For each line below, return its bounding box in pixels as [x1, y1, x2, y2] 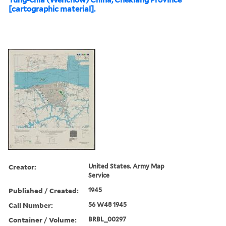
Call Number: [9, 200, 53, 210]
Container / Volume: [9, 214, 77, 224]
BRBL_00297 [88, 215, 127, 223]
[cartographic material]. [9, 4, 95, 14]
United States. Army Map [88, 162, 165, 170]
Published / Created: [9, 185, 79, 195]
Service [88, 171, 110, 179]
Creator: [9, 161, 36, 172]
